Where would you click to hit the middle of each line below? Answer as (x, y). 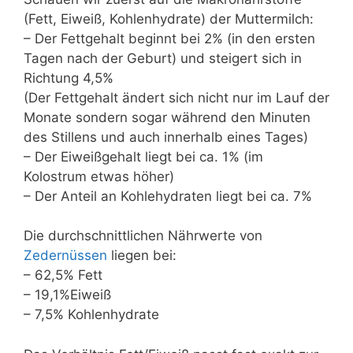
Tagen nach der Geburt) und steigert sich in (163, 58)
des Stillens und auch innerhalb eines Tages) (166, 137)
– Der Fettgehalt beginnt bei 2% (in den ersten (169, 38)
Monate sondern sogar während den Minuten (167, 117)
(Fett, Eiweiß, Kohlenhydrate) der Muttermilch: (169, 19)
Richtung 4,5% (69, 78)
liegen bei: (142, 255)
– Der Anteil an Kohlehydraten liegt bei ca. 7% (168, 196)
